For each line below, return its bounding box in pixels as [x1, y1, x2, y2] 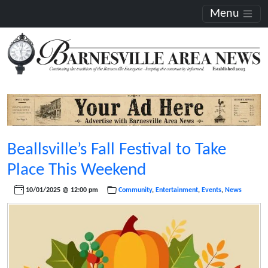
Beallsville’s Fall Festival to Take [7, 141, 226, 159]
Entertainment [155, 186, 198, 194]
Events [201, 186, 221, 194]
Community [118, 186, 152, 194]
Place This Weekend [7, 161, 146, 179]
